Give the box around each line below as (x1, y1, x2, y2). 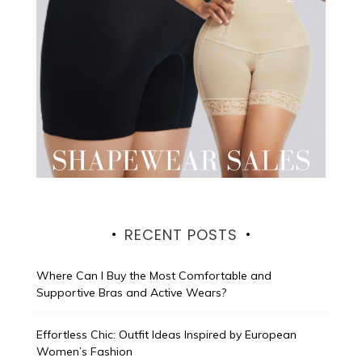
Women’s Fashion (36, 343, 133, 359)
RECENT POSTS (124, 224, 238, 245)
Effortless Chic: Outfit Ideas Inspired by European (36, 326, 297, 342)
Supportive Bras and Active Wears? (36, 284, 226, 300)
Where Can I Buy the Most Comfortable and (36, 267, 271, 283)
